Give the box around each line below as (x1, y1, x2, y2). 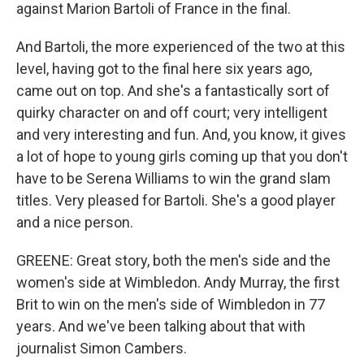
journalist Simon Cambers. (16, 340, 187, 357)
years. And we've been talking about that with (16, 318, 305, 335)
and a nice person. (16, 214, 133, 231)
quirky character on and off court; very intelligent (16, 104, 327, 121)
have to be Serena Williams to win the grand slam (16, 170, 331, 187)
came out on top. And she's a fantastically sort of (16, 82, 330, 99)
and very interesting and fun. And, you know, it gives (16, 126, 346, 143)
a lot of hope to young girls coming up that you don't (16, 148, 348, 165)
